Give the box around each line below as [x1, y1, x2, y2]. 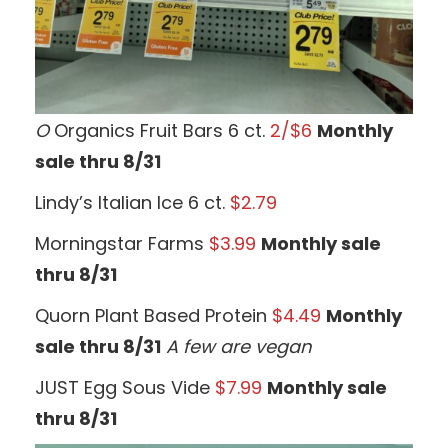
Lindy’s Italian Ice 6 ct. [35, 189, 230, 215]
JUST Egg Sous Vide [35, 374, 215, 400]
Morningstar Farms [35, 230, 209, 256]
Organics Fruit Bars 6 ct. [49, 117, 270, 143]
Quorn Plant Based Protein [35, 302, 272, 328]
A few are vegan [166, 333, 312, 359]
